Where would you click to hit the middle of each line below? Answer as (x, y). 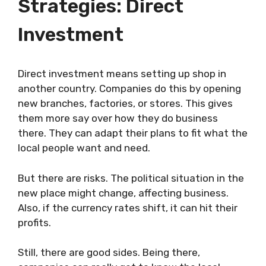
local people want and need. (84, 148)
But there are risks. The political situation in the (131, 178)
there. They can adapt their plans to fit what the (133, 133)
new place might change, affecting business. (123, 193)
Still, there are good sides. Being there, (109, 253)
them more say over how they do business (118, 118)
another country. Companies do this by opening (129, 89)
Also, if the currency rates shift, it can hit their (128, 208)
